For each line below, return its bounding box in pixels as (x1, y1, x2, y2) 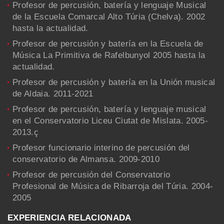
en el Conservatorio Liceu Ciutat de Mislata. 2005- (12, 115, 208, 125)
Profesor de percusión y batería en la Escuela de (12, 38, 203, 48)
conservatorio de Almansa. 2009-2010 (12, 154, 159, 164)
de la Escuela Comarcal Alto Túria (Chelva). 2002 (12, 11, 205, 21)
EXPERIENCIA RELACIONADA (7, 212, 131, 222)
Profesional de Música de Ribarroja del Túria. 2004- (12, 181, 213, 191)
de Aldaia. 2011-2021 (12, 88, 93, 98)
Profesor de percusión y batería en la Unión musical (12, 77, 215, 87)
